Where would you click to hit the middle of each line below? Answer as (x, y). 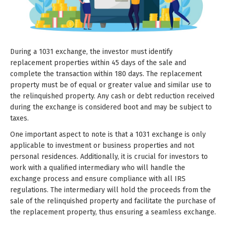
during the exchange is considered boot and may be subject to (111, 107)
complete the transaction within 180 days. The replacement (106, 74)
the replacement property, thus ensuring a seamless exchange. (113, 212)
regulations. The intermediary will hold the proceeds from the (110, 190)
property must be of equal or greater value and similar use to (111, 85)
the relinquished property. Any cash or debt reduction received (112, 96)
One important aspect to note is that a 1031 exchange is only (108, 134)
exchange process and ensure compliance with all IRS (98, 179)
